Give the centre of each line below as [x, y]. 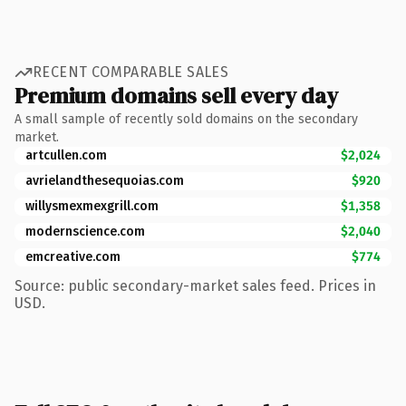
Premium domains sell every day [176, 95]
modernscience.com [85, 231]
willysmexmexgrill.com [92, 206]
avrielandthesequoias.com [105, 180]
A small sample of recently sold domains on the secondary [186, 119]
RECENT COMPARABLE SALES [131, 72]
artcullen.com [66, 155]
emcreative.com [73, 256]
